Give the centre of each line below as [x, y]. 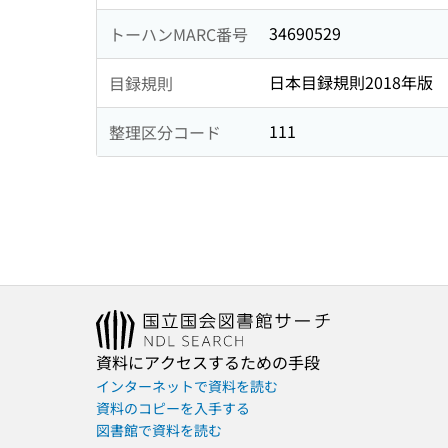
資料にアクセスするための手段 [208, 362]
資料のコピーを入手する [173, 408]
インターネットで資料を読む [187, 386]
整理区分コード [165, 131]
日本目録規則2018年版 [351, 82]
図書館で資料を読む [159, 430]
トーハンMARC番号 [178, 33]
